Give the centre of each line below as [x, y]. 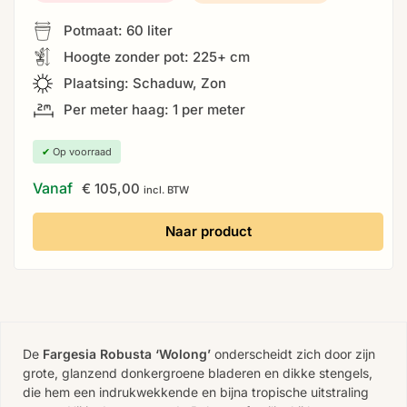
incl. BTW [166, 190]
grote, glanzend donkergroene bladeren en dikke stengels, [198, 373]
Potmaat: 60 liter [116, 31]
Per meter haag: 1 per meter [153, 110]
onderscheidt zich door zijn [293, 354]
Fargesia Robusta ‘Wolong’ [127, 354]
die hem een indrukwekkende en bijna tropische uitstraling [196, 392]
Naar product [208, 232]
